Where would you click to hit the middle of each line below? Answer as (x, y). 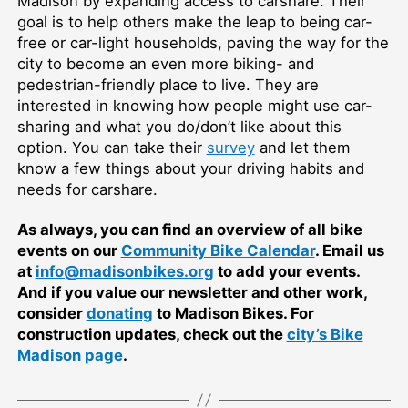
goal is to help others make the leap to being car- (194, 21)
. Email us (349, 250)
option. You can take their (112, 147)
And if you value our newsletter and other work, (192, 292)
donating (119, 313)
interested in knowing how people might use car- (194, 105)
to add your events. (286, 271)
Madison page (70, 355)
